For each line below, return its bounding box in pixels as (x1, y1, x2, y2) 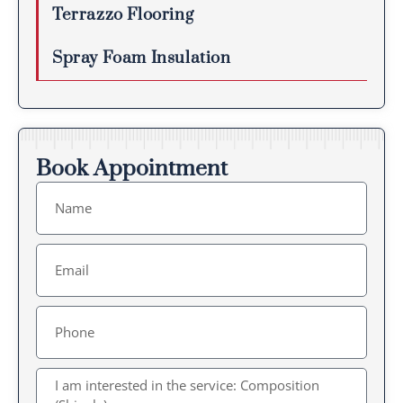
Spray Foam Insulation (52, 47, 231, 68)
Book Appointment (36, 154, 228, 183)
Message (35, 367, 88, 386)
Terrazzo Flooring (52, 4, 194, 25)
